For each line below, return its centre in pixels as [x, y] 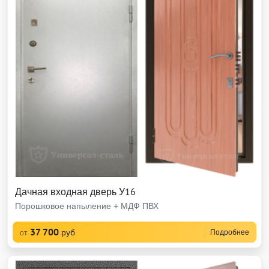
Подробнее [230, 232]
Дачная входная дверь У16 [75, 192]
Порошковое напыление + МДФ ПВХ [87, 206]
